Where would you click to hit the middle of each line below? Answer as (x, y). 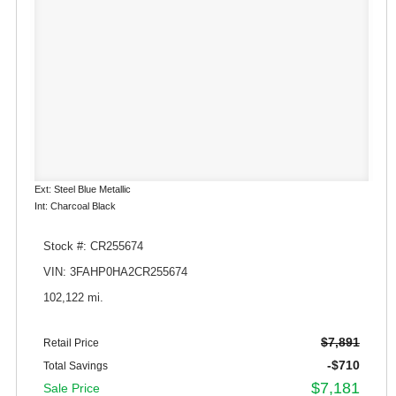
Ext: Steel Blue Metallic (83, 189)
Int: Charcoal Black (75, 206)
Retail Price (71, 343)
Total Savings (76, 366)
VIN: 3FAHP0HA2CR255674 (115, 272)
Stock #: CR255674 (93, 246)
